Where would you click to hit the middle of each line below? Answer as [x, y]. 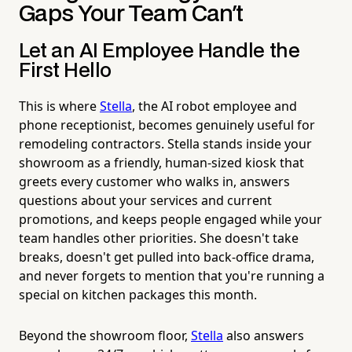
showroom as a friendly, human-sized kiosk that [161, 162]
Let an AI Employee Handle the [159, 51]
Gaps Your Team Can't [131, 14]
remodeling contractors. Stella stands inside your [165, 143]
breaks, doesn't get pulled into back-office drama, [167, 257]
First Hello [65, 71]
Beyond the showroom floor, [105, 335]
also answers [264, 335]
